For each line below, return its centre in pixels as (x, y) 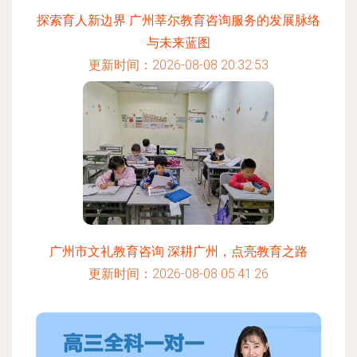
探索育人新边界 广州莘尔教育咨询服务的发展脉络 (178, 20)
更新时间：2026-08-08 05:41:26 (178, 274)
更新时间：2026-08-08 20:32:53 (178, 65)
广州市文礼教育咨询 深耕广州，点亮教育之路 (178, 251)
